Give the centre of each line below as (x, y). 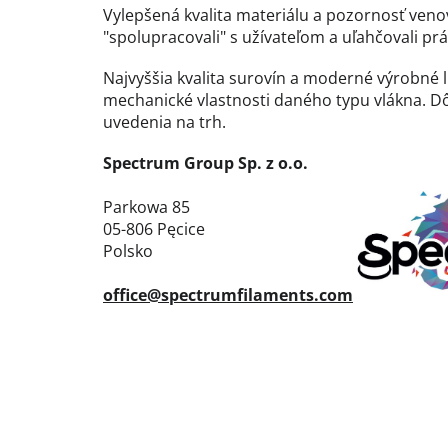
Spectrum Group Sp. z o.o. (205, 163)
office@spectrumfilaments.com (228, 295)
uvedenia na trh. (164, 122)
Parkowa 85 (146, 207)
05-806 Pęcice (154, 229)
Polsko (128, 251)
